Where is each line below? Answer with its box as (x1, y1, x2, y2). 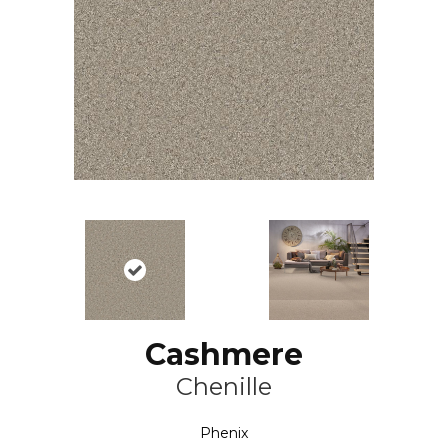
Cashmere (145, 336, 303, 374)
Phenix (200, 424, 248, 443)
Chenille (176, 372, 272, 402)
